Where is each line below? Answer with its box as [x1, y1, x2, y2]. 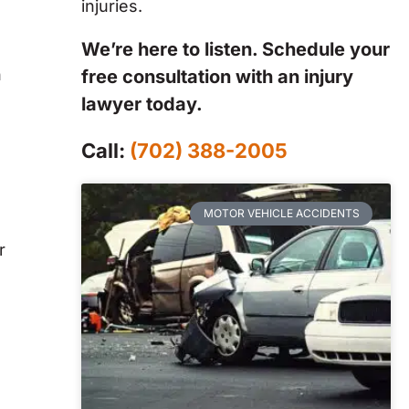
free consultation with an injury [80, 66, 353, 89]
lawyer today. [80, 93, 203, 116]
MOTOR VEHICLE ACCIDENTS [203, 205, 360, 220]
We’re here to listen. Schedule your [80, 38, 390, 61]
